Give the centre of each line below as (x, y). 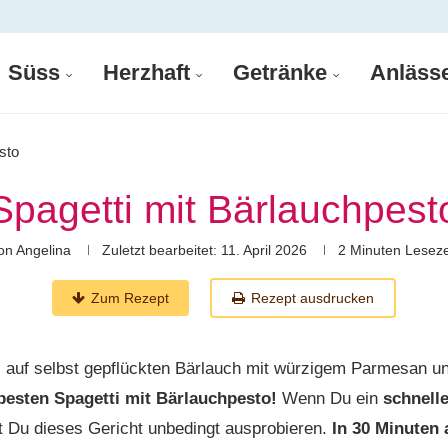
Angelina (43, 250)
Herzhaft (146, 72)
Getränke (280, 72)
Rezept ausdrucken (312, 298)
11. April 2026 (262, 250)
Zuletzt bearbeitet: (159, 250)
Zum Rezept (130, 298)
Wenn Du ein (330, 398)
